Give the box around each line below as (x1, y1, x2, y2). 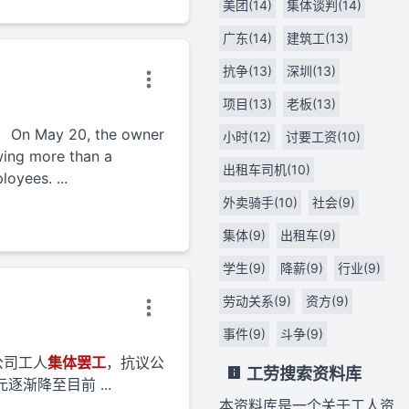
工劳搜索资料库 (243, 364, 362, 383)
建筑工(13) (287, 30, 349, 46)
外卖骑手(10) (223, 194, 298, 210)
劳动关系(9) (223, 293, 291, 309)
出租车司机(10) (223, 162, 310, 177)
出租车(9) (280, 227, 336, 243)
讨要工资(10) (286, 129, 361, 144)
